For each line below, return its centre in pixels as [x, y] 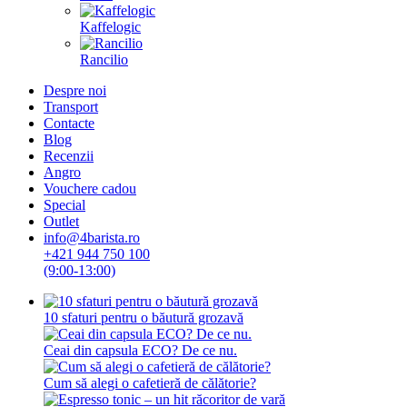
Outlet [61, 221]
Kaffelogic [110, 27]
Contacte [69, 123]
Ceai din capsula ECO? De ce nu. [140, 350]
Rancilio [104, 60]
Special [65, 205]
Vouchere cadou [90, 189]
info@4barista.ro [92, 238]
